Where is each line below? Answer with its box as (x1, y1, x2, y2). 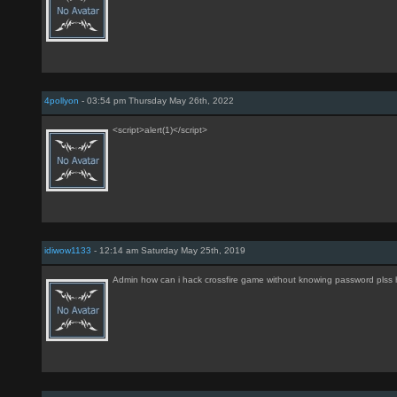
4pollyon (44, 96, 79, 105)
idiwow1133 (44, 245, 91, 255)
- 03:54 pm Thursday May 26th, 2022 (79, 96, 234, 105)
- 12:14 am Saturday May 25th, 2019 (91, 245, 245, 255)
